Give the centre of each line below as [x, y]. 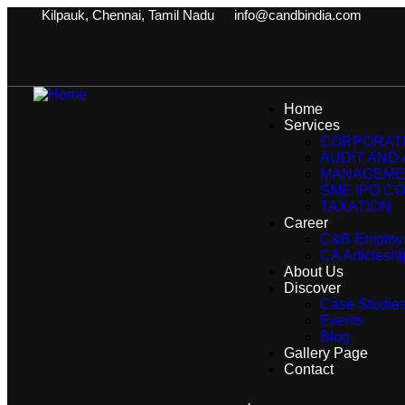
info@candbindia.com [298, 15]
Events [342, 320]
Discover [312, 288]
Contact [308, 369]
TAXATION [355, 207]
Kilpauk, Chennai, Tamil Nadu [127, 15]
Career [306, 223]
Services [311, 125]
